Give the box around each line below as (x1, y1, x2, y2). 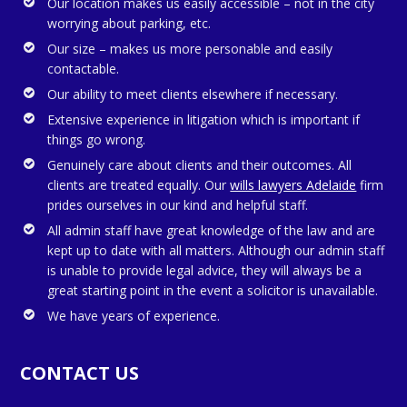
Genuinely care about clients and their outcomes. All (47, 156, 352, 174)
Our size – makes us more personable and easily (47, 40, 333, 58)
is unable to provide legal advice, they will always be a (47, 262, 362, 280)
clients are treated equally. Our (47, 176, 231, 194)
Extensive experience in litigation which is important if (47, 111, 361, 129)
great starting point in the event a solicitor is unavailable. (47, 282, 379, 300)
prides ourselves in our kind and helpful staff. (47, 196, 309, 214)
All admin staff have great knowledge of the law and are (47, 222, 376, 240)
